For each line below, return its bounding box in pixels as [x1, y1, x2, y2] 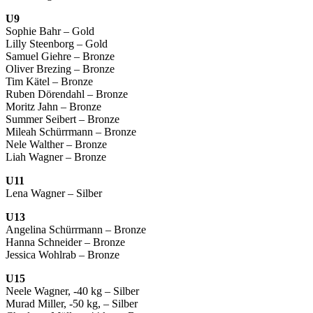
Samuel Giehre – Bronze [6, 50, 115, 62]
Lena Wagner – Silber [6, 187, 102, 199]
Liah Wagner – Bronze [6, 150, 106, 163]
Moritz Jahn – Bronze [6, 100, 101, 112]
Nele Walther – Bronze [6, 138, 107, 150]
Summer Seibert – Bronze [6, 112, 119, 125]
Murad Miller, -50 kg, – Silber [6, 297, 138, 310]
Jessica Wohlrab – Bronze [6, 248, 119, 261]
